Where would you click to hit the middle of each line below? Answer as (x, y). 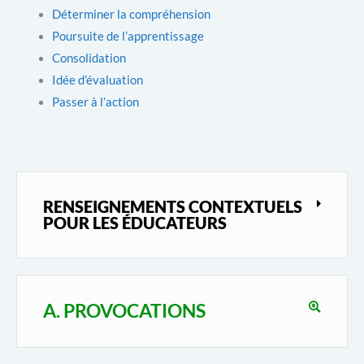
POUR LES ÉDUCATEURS (135, 222)
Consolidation (89, 58)
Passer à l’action (95, 102)
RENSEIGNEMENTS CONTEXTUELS (173, 206)
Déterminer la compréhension (131, 14)
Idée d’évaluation (97, 80)
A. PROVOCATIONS (124, 310)
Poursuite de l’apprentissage (128, 36)
